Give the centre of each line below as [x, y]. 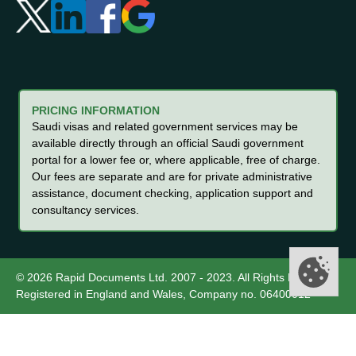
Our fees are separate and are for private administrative [172, 176]
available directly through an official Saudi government [168, 143]
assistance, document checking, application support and [172, 193]
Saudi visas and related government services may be [165, 126]
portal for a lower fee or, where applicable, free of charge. [176, 160]
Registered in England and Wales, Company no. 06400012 [163, 294]
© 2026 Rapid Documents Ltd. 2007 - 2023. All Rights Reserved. [178, 277]
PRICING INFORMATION [96, 110]
